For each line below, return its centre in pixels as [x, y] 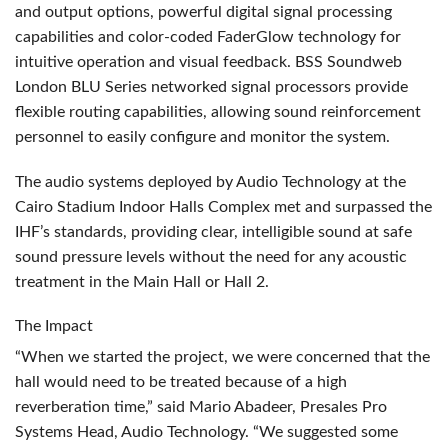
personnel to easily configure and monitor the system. [202, 136]
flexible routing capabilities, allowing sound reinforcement [218, 111]
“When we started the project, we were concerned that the [222, 356]
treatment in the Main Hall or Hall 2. [142, 281]
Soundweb [362, 61]
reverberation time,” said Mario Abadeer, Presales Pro [201, 406]
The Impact [54, 325]
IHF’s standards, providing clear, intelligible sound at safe [213, 231]
